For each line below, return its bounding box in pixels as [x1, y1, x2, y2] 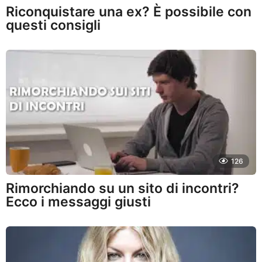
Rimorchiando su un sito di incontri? [6, 180, 239, 196]
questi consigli [6, 16, 101, 33]
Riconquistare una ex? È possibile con [6, 3, 251, 20]
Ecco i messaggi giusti [6, 193, 151, 210]
